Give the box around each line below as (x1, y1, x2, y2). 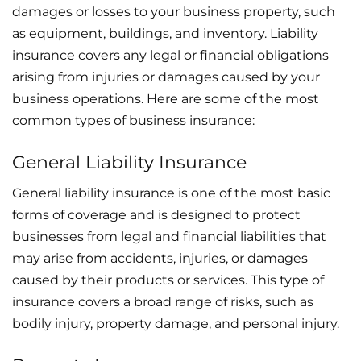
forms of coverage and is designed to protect (12, 206, 301, 222)
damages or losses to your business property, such (12, 3, 335, 19)
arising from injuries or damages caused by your (12, 68, 320, 85)
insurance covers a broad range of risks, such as (12, 293, 313, 309)
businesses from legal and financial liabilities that (12, 228, 326, 244)
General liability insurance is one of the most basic (12, 185, 330, 201)
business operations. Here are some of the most (12, 90, 319, 106)
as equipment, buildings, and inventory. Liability (12, 25, 318, 41)
